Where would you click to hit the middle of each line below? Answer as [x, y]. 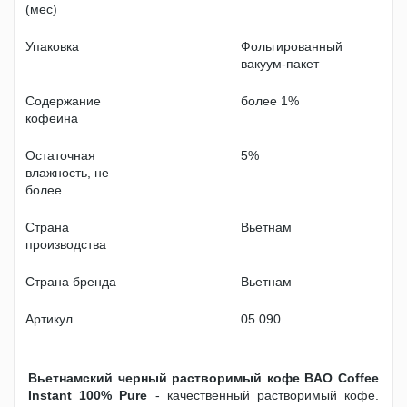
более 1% [270, 101]
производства [66, 244]
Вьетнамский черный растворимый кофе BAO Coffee [203, 378]
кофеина [52, 118]
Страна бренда [71, 282]
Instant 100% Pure [92, 395]
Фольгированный [292, 46]
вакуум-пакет [280, 64]
